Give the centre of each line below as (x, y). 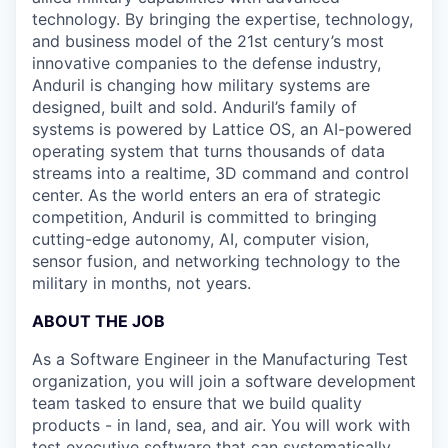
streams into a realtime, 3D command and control (220, 173)
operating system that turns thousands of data (208, 151)
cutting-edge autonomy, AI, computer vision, (200, 239)
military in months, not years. (141, 283)
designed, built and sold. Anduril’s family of (194, 107)
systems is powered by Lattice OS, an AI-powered (222, 129)
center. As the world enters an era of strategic (206, 195)
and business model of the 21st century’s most (208, 41)
